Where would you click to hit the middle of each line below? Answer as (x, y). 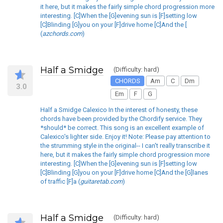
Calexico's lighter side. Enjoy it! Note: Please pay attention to (125, 136)
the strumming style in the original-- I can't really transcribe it (125, 145)
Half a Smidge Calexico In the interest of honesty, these (119, 110)
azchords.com (62, 33)
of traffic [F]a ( (60, 181)
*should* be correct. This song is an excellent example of (122, 127)
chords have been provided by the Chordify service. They (121, 118)
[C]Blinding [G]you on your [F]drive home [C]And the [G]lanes (124, 172)
